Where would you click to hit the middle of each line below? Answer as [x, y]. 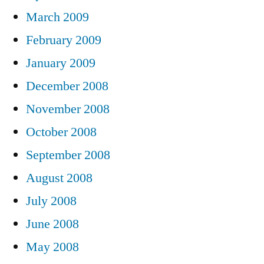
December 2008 [67, 86]
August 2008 [59, 178]
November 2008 [68, 109]
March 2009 [57, 17]
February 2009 [64, 40]
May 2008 [52, 247]
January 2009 [61, 63]
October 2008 [61, 132]
